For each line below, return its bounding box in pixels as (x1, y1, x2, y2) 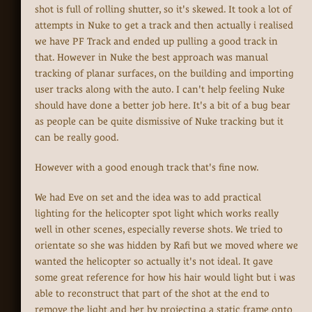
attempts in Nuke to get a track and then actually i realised (35, 19, 293, 31)
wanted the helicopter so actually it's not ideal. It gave (35, 256, 273, 267)
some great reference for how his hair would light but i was (35, 272, 295, 283)
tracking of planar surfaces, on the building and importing (35, 68, 294, 79)
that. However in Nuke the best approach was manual (35, 52, 268, 63)
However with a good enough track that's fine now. (35, 162, 259, 173)
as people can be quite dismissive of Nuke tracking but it (35, 116, 283, 127)
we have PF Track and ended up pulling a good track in (35, 36, 278, 47)
